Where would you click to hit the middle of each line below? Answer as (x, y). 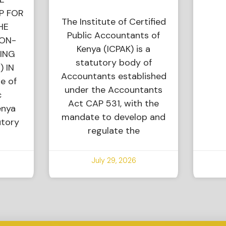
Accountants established (114, 76)
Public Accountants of (114, 36)
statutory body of (114, 63)
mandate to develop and (114, 117)
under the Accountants (114, 90)
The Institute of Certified (114, 22)
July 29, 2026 (114, 161)
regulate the (114, 131)
